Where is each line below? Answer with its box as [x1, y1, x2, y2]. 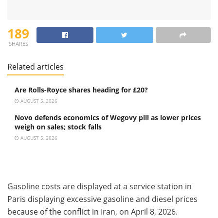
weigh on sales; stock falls [15, 122, 102, 131]
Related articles [7, 61, 64, 72]
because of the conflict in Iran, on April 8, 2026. [7, 206, 178, 217]
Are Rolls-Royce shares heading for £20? [15, 85, 148, 94]
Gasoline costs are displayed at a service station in [7, 181, 192, 192]
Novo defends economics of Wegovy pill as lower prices [15, 112, 201, 122]
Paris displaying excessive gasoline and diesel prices [7, 193, 198, 204]
